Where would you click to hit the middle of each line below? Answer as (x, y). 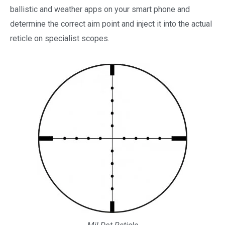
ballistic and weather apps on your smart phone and (100, 10)
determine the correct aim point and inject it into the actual (111, 24)
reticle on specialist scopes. (60, 39)
